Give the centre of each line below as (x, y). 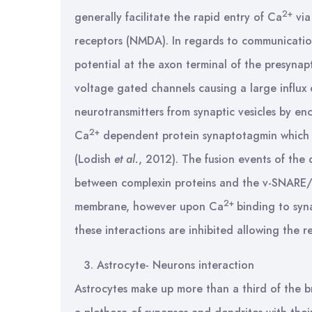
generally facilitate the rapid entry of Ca (178, 17)
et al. (125, 159)
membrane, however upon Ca (149, 206)
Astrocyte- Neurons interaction (175, 265)
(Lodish (93, 159)
